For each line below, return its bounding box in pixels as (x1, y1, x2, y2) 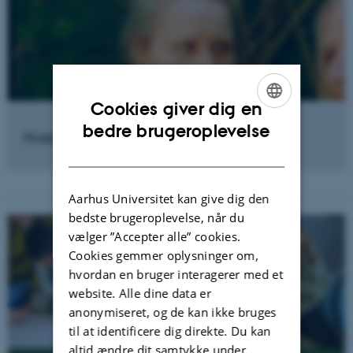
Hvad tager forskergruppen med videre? (24, 128, 261, 146)
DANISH (243, 143, 275, 155)
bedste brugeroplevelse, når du (69, 210, 245, 226)
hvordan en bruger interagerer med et (69, 266, 284, 283)
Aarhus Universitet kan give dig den (69, 191, 269, 207)
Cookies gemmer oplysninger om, (69, 247, 259, 264)
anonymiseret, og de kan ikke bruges (69, 304, 277, 321)
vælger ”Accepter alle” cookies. (69, 229, 241, 245)
